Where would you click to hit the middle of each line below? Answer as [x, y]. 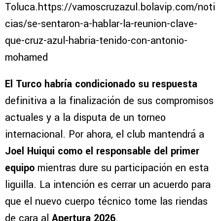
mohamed [26, 58]
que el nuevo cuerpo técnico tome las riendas [106, 202]
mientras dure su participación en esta [122, 168]
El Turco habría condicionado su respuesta [101, 84]
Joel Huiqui [30, 151]
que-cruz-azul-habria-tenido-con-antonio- [96, 41]
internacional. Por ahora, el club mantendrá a [105, 135]
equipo [20, 168]
